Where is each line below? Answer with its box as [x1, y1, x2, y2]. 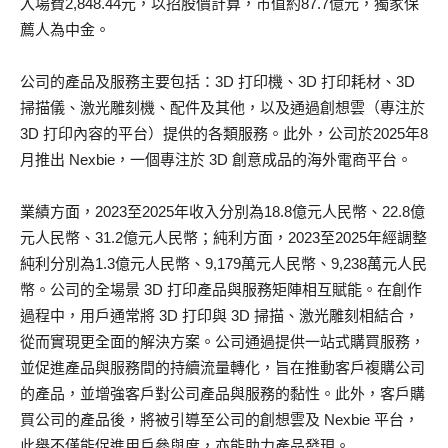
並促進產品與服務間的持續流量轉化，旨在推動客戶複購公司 [20, 359, 425, 377]
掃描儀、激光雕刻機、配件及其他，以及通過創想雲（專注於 [20, 99, 425, 117]
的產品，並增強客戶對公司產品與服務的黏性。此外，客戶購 [20, 385, 425, 403]
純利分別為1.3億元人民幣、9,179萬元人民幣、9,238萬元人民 [20, 255, 427, 273]
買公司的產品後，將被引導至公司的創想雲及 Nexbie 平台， [20, 411, 419, 429]
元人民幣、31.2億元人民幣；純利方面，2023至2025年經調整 [20, 229, 427, 247]
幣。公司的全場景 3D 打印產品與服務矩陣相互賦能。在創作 [20, 281, 422, 299]
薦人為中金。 [20, 21, 110, 39]
